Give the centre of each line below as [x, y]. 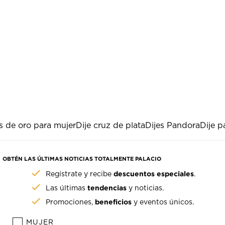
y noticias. [145, 189]
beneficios [114, 202]
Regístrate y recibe [80, 175]
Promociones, [71, 203]
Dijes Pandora [173, 126]
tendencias [107, 188]
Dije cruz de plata [110, 126]
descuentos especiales [154, 174]
